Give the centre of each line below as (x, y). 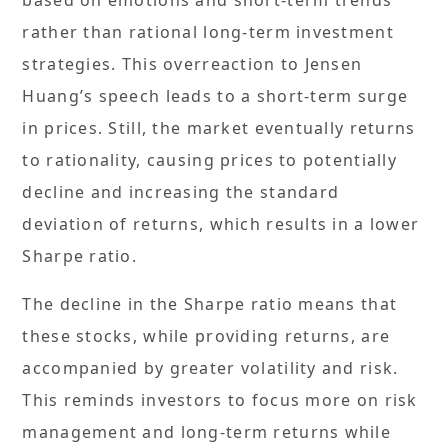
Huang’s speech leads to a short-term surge (215, 95)
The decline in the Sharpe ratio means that (210, 303)
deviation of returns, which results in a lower (221, 223)
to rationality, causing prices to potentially (210, 159)
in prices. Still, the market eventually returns (219, 127)
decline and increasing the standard (181, 191)
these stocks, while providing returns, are (206, 335)
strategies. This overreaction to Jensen (192, 63)
